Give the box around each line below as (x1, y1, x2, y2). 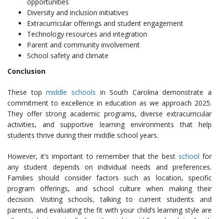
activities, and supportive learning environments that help (7, 120, 212, 129)
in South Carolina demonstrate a (95, 88, 212, 97)
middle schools (46, 88, 96, 97)
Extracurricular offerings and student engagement (27, 19, 183, 28)
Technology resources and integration (27, 29, 147, 39)
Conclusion (7, 66, 45, 76)
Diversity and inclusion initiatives (27, 8, 129, 17)
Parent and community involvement (27, 40, 140, 49)
